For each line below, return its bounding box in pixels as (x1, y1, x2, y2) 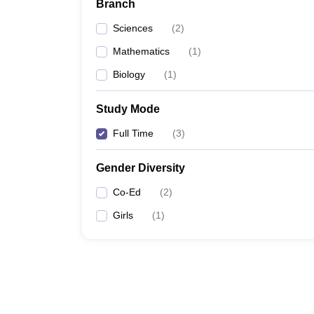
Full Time (113, 128, 153, 139)
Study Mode (96, 103, 160, 115)
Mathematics (113, 46, 170, 57)
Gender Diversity (96, 162, 185, 174)
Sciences (113, 22, 153, 34)
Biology (113, 69, 145, 80)
